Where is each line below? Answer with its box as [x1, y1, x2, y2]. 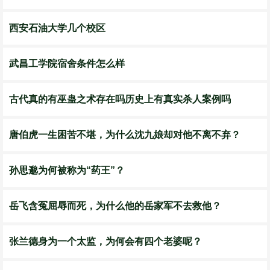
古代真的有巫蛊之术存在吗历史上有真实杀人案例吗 [9, 94, 231, 104]
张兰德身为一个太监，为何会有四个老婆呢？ [9, 236, 202, 246]
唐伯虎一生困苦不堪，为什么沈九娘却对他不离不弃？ [9, 130, 240, 140]
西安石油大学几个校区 [9, 23, 105, 33]
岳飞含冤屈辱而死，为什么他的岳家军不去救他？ [9, 201, 221, 211]
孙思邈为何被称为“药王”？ [9, 165, 125, 175]
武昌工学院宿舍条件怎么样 [9, 58, 125, 69]
